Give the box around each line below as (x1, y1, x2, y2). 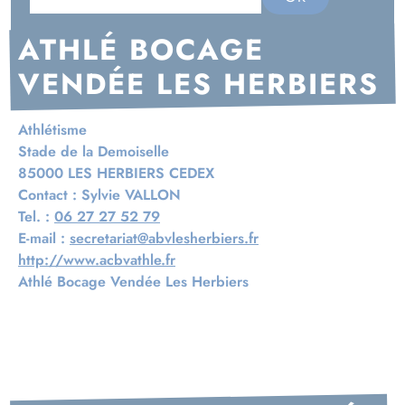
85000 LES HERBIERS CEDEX (18, 163, 214, 184)
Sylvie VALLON (81, 184, 181, 206)
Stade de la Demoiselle (18, 141, 169, 163)
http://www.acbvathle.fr (18, 250, 175, 271)
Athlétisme (18, 119, 87, 141)
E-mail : (18, 228, 70, 250)
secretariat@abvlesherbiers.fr (70, 228, 259, 250)
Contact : (18, 184, 81, 206)
